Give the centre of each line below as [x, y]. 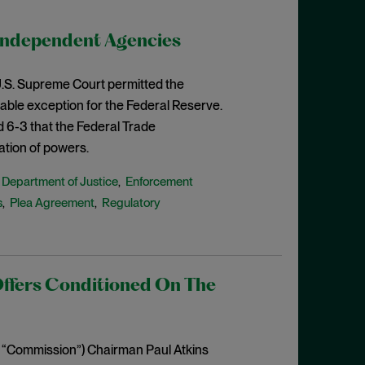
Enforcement [159, 182]
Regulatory [131, 203]
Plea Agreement [52, 203]
